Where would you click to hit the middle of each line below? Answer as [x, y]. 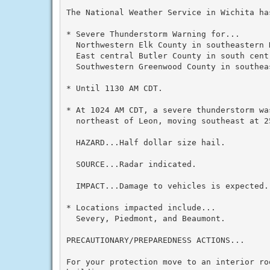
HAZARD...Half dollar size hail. [146, 142]
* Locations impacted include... [141, 207]
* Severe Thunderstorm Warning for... [153, 34]
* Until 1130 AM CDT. [114, 88]
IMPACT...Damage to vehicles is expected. [167, 186]
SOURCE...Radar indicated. [131, 164]
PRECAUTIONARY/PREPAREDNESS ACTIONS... [155, 240]
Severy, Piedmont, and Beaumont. [146, 218]
